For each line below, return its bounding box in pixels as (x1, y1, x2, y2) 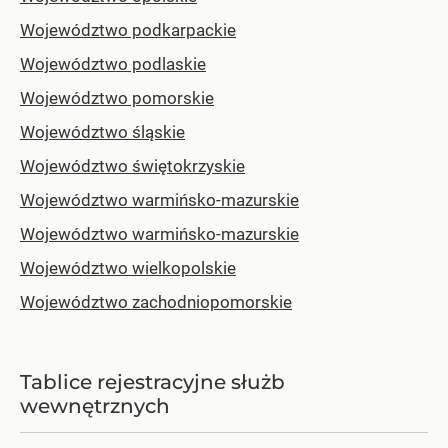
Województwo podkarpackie (20, 20, 236, 41)
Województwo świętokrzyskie (20, 156, 245, 177)
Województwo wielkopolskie (20, 258, 236, 279)
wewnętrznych (20, 394, 170, 419)
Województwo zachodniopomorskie (20, 292, 292, 313)
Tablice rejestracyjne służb (20, 370, 285, 395)
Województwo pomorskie (20, 88, 214, 109)
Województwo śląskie (20, 122, 185, 143)
